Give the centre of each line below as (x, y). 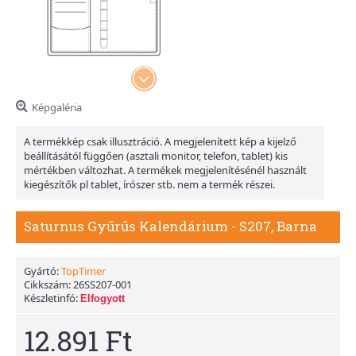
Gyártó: (43, 271)
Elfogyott (103, 298)
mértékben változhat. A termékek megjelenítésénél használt (165, 170)
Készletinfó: (52, 298)
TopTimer (83, 271)
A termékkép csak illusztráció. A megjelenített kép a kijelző (160, 141)
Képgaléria (57, 107)
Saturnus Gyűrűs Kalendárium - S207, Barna (170, 226)
